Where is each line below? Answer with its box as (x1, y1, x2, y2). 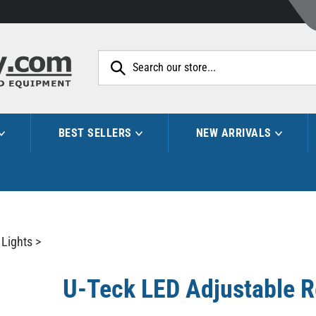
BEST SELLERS (58, 126, 132, 140)
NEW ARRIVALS (195, 126, 272, 140)
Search (263, 49, 298, 65)
